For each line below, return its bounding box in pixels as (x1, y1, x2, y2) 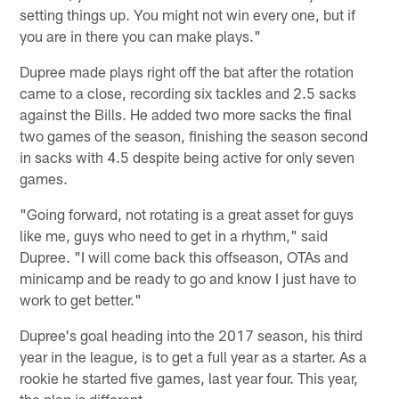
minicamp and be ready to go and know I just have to (20, 269, 357, 288)
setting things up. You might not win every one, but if (20, 5, 356, 24)
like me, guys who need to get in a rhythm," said (20, 226, 329, 245)
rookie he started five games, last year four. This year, (20, 369, 359, 387)
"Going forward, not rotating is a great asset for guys (20, 205, 354, 224)
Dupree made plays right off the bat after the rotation (20, 62, 354, 81)
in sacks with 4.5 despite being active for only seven (20, 148, 355, 167)
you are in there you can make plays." (20, 27, 262, 45)
